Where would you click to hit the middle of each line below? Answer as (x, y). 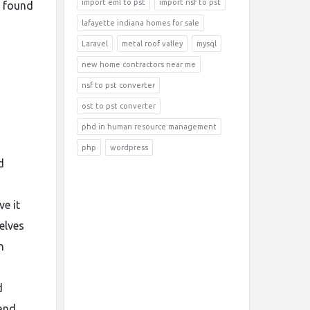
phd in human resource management (149, 127)
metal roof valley (152, 44)
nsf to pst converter (118, 85)
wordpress (129, 147)
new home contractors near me (139, 64)
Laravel (95, 44)
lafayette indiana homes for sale (140, 23)
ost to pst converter (119, 106)
